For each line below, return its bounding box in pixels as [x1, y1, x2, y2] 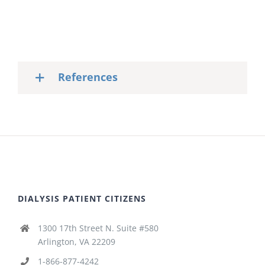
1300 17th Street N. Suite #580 [37, 222, 159, 234]
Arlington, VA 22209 [37, 236, 115, 248]
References [58, 69, 118, 84]
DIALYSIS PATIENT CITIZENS [18, 193, 146, 205]
